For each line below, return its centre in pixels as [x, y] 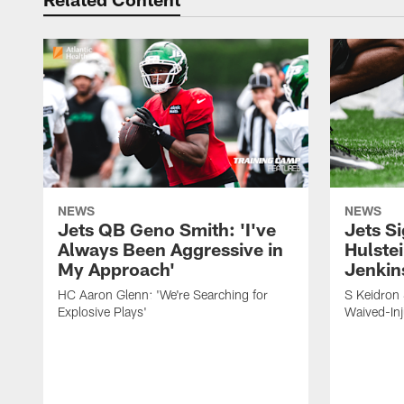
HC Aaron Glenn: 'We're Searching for [163, 295]
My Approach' [116, 269]
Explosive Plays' [102, 312]
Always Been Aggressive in [170, 249]
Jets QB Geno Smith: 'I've [167, 230]
